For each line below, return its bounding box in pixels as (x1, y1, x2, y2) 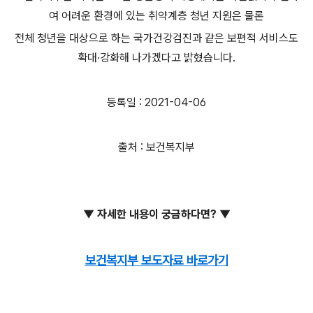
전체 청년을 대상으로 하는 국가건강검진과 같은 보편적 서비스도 (15, 31, 298, 45)
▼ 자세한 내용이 (82, 207, 159, 221)
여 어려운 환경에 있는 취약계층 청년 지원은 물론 (49, 8, 264, 22)
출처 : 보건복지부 (118, 140, 195, 154)
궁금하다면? (161, 207, 217, 221)
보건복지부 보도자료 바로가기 (85, 253, 228, 268)
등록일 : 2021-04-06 (107, 95, 206, 109)
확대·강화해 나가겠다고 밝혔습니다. (78, 50, 235, 64)
